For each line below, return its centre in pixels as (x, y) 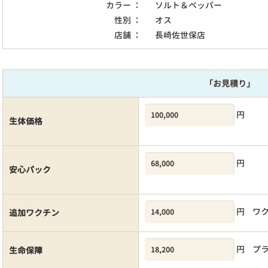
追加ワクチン (34, 213)
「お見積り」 (230, 83)
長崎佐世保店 (180, 35)
